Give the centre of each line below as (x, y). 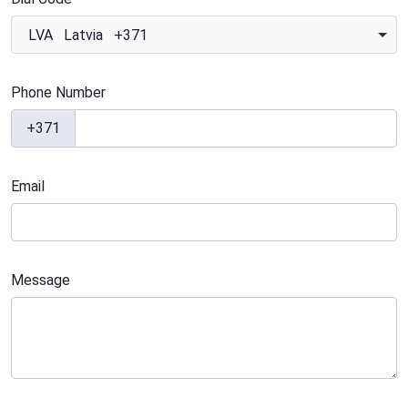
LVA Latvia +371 (88, 35)
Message (41, 280)
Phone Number (58, 92)
